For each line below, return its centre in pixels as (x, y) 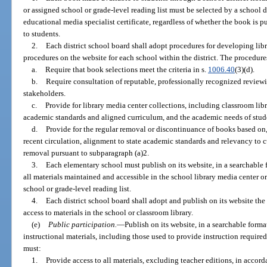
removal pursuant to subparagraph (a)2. (86, 153)
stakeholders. (45, 94)
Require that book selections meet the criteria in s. (126, 70)
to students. (42, 34)
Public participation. (82, 225)
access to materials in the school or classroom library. (108, 213)
